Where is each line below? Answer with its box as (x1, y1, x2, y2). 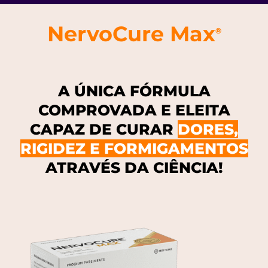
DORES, (178, 120, 238, 138)
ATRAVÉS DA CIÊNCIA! (45, 158, 223, 176)
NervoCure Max (47, 20, 215, 47)
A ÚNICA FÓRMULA (57, 81, 211, 100)
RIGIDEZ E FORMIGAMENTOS (20, 139, 248, 157)
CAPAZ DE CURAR (30, 120, 178, 138)
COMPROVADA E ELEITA (38, 100, 230, 119)
